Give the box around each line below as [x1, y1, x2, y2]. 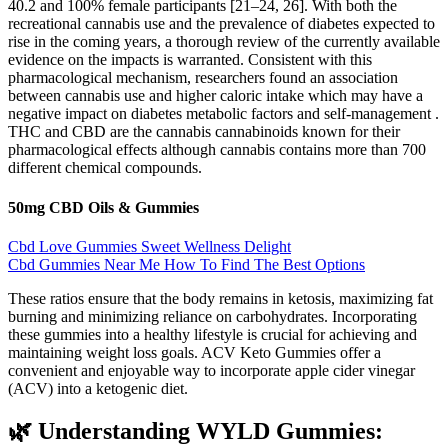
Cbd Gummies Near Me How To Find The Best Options [8, 256, 365, 273]
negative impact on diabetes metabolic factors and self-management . [8, 105, 439, 123]
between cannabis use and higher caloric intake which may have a [8, 87, 423, 105]
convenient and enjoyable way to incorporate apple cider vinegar [8, 362, 415, 379]
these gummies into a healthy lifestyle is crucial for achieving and [8, 326, 417, 343]
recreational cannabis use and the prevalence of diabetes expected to [8, 15, 435, 33]
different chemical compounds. [8, 159, 202, 177]
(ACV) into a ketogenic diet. [8, 380, 188, 397]
